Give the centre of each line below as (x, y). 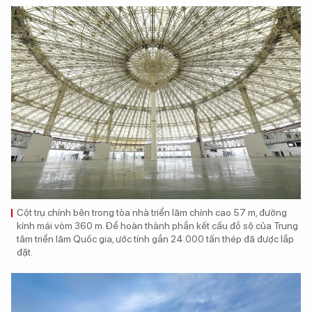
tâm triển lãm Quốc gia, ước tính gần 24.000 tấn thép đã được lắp (155, 239)
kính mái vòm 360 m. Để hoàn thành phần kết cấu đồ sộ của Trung (157, 226)
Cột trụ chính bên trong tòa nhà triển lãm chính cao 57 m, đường (152, 213)
